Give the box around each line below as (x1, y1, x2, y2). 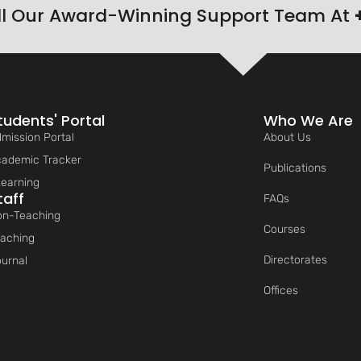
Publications (263, 161, 326, 176)
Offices (263, 284, 298, 298)
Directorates (263, 253, 327, 268)
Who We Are (263, 110, 353, 131)
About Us (263, 131, 311, 145)
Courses (263, 222, 305, 237)
